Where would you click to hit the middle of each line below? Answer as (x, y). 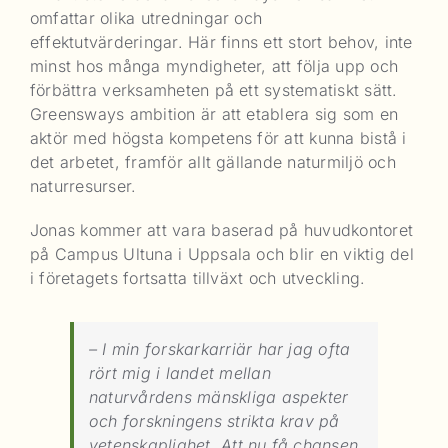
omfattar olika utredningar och (146, 17)
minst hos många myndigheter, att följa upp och (214, 65)
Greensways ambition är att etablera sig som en (214, 113)
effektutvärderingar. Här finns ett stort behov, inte (221, 41)
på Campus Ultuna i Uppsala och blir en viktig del (222, 253)
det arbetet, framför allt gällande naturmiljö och (213, 161)
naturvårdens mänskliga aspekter (219, 396)
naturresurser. (83, 185)
